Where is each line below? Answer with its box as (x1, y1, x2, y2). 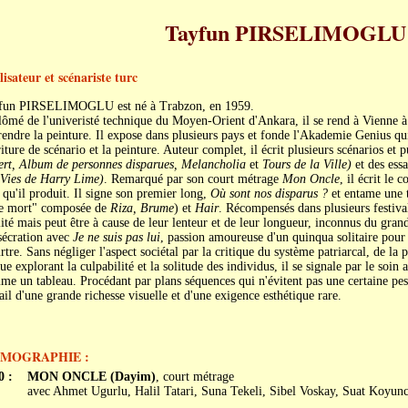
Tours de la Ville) (261, 158, 352, 171)
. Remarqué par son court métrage (103, 172, 282, 186)
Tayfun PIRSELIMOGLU (164, 16, 406, 48)
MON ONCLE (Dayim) (26, 370, 156, 383)
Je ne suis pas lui (72, 230, 160, 244)
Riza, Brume (109, 201, 174, 215)
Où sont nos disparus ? (209, 187, 328, 200)
